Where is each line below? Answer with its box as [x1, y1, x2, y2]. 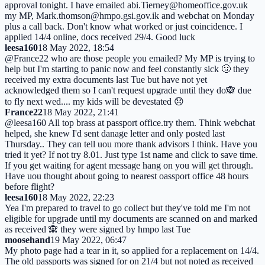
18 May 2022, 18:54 [38, 42, 114, 53]
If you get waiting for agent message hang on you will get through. [5, 160, 253, 170]
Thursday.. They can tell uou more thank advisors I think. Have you [5, 138, 257, 149]
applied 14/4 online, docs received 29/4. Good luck [5, 31, 195, 42]
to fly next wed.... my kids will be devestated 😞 [5, 96, 184, 106]
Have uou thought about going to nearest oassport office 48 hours [5, 170, 248, 181]
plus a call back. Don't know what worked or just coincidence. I [5, 21, 243, 31]
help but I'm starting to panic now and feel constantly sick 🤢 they [5, 63, 249, 74]
